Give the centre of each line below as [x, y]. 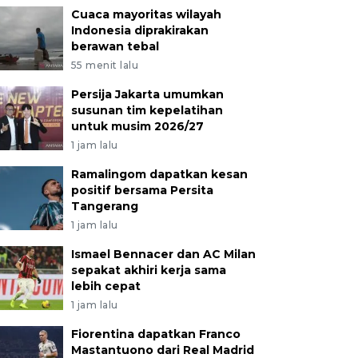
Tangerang [104, 206]
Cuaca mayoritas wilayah [146, 14]
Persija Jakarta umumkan [147, 94]
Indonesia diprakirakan [139, 30]
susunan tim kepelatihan [147, 110]
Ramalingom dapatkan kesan [159, 174]
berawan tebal [115, 46]
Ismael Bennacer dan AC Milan [163, 254]
